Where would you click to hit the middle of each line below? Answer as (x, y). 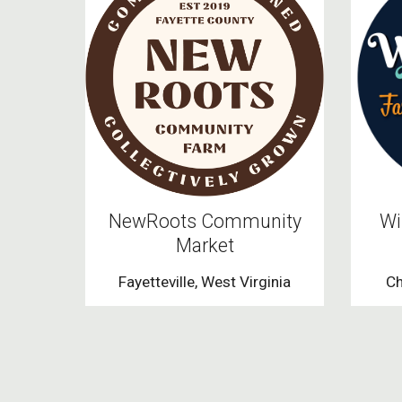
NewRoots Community (205, 222)
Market (205, 246)
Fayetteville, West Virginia (205, 282)
